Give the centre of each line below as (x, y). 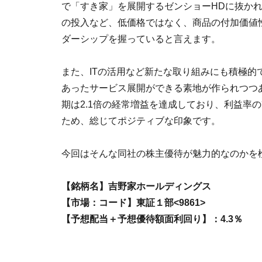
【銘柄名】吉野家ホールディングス (136, 186)
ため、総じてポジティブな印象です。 (141, 121)
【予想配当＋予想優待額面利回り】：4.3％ (152, 219)
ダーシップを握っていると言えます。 (141, 39)
